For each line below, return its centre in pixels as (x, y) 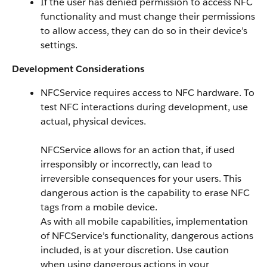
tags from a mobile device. (99, 207)
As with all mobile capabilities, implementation (144, 221)
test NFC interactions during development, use (144, 107)
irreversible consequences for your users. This (141, 178)
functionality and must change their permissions (148, 16)
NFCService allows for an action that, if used (138, 150)
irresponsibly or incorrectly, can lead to (126, 164)
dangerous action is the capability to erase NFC (145, 193)
